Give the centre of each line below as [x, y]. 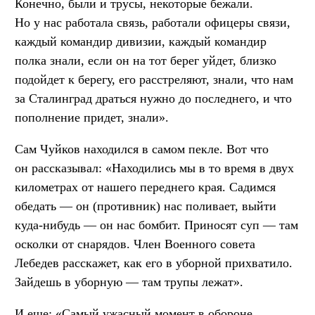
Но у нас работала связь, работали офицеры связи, [153, 22]
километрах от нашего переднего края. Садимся [145, 187]
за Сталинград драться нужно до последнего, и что [153, 98]
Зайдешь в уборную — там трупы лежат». [129, 282]
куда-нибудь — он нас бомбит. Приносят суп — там [156, 225]
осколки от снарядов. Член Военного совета [135, 244]
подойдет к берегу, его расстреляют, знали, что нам [154, 79]
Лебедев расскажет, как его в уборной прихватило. [154, 263]
